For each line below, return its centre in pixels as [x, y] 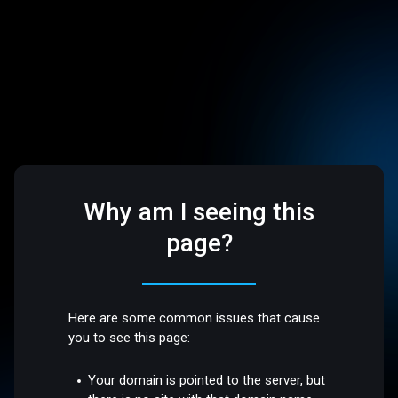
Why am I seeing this [199, 212]
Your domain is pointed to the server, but [207, 380]
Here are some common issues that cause [195, 318]
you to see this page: [130, 338]
